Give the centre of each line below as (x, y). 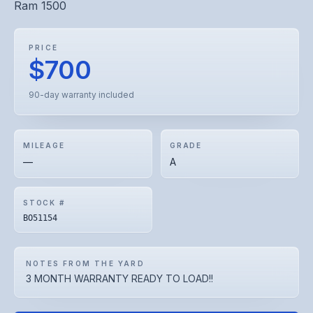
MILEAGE (44, 145)
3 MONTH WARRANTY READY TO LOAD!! (119, 278)
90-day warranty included (81, 95)
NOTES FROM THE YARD (85, 263)
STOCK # (44, 203)
